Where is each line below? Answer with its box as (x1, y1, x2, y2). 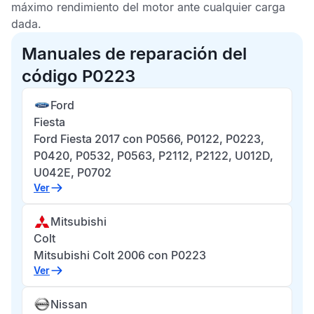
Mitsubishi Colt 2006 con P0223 (34, 248, 206, 262)
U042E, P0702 (34, 165, 111, 179)
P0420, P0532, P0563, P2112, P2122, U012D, (34, 149, 273, 163)
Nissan (50, 297, 88, 311)
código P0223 (22, 66, 135, 86)
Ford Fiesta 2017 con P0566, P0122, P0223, (34, 132, 264, 146)
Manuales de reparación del (22, 43, 247, 64)
